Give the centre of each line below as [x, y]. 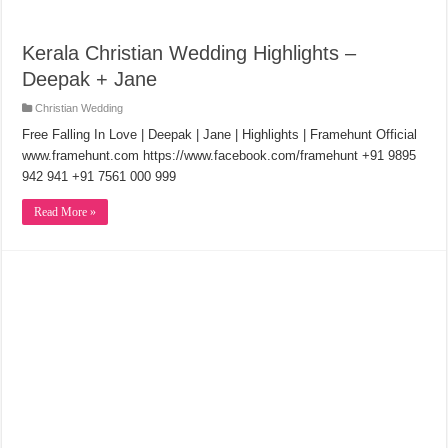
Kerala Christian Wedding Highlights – [189, 53]
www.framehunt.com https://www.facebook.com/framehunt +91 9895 [219, 156]
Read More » [65, 212]
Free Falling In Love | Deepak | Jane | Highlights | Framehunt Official [220, 135]
